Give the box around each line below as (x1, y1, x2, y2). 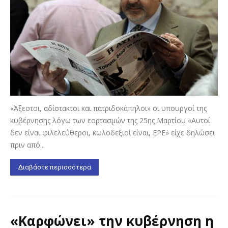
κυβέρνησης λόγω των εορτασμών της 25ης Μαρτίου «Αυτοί (10, 116, 210, 126)
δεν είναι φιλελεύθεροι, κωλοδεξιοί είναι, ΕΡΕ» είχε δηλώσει (10, 128, 215, 138)
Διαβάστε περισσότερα (18, 163, 91, 172)
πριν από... (10, 140, 45, 150)
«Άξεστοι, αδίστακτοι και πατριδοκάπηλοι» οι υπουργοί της (10, 103, 207, 113)
